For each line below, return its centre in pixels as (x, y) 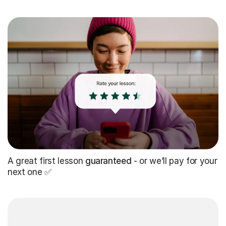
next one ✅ (30, 172)
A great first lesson (46, 161)
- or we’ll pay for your (174, 161)
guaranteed (108, 161)
